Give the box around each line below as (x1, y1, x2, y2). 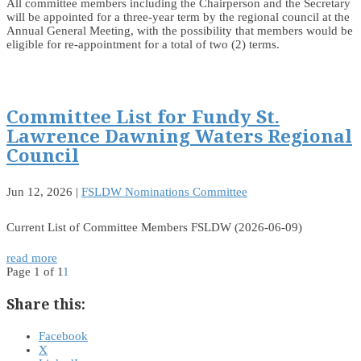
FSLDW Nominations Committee (81, 185, 247, 198)
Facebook (39, 329, 88, 342)
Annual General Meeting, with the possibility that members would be (6, 24, 353, 38)
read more (6, 251, 57, 264)
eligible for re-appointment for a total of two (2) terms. (6, 38, 283, 52)
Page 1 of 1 (6, 264, 63, 278)
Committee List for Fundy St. (6, 104, 280, 130)
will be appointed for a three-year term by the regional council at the (6, 10, 350, 24)
